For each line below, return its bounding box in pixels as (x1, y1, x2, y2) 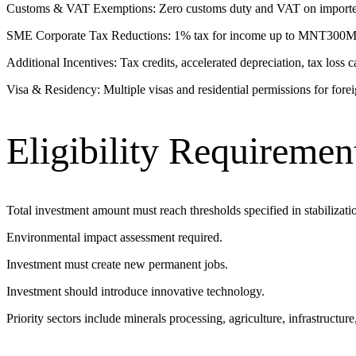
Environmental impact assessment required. (6, 230, 222, 245)
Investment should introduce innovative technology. (6, 284, 265, 299)
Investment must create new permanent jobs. (6, 257, 228, 272)
